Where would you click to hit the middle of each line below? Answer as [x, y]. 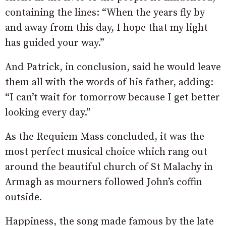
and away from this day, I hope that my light [106, 28]
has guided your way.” [55, 43]
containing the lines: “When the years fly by [105, 13]
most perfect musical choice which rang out [106, 152]
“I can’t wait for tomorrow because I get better [112, 98]
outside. [23, 198]
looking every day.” [48, 113]
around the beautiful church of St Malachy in [109, 167]
